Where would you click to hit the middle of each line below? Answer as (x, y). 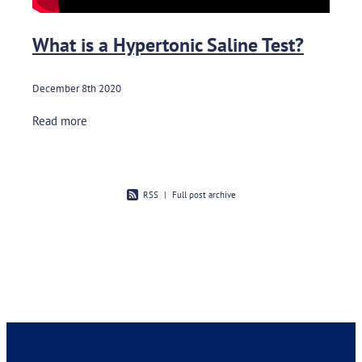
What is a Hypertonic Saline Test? (168, 44)
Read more (60, 121)
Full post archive (204, 195)
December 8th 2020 (77, 88)
